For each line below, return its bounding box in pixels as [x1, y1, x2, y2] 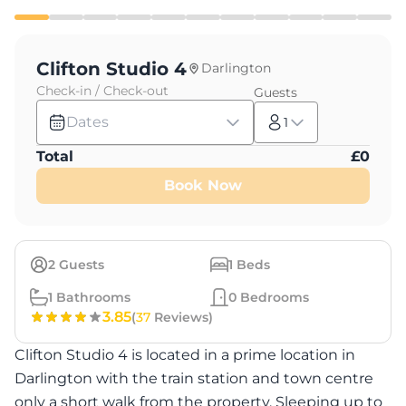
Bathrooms [53, 289, 130, 305]
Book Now [164, 177, 242, 194]
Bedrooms [237, 289, 309, 305]
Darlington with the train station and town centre [14, 370, 373, 387]
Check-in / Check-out [36, 82, 169, 99]
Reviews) [150, 309, 213, 325]
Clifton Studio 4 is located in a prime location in [14, 346, 355, 363]
